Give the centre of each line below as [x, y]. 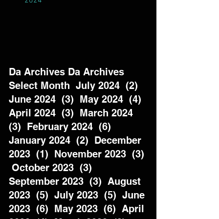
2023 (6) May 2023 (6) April [78, 209]
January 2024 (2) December [77, 140]
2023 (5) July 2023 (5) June [78, 195]
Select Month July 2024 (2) [76, 86]
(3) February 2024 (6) [63, 127]
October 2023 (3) [53, 168]
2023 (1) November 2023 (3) [78, 154]
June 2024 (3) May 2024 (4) [78, 99]
